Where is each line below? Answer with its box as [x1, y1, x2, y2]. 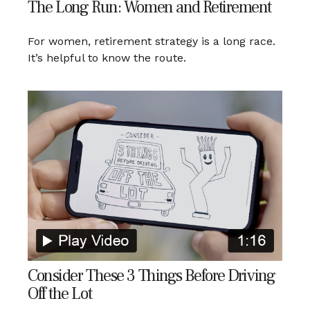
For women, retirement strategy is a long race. [28, 35, 275, 48]
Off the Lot [28, 282, 92, 304]
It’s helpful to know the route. [28, 51, 186, 65]
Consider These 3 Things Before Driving [28, 264, 275, 286]
